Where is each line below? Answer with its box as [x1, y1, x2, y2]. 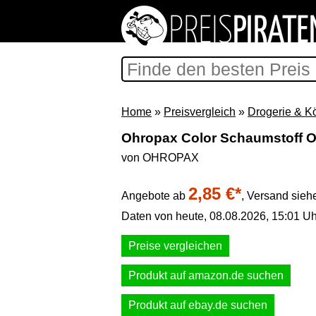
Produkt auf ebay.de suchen [128, 299, 267, 311]
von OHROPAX [121, 152, 199, 164]
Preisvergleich [164, 106, 236, 118]
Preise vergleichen [128, 240, 222, 252]
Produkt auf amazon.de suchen [128, 269, 284, 281]
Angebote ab [121, 190, 188, 202]
